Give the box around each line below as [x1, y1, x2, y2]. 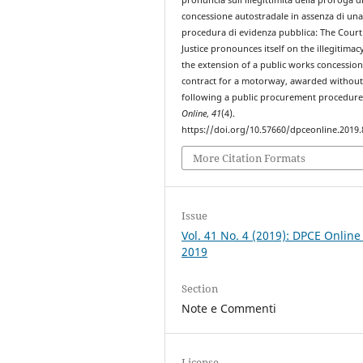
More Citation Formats [193, 151, 306, 166]
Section [181, 281, 219, 297]
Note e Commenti [181, 301, 277, 317]
